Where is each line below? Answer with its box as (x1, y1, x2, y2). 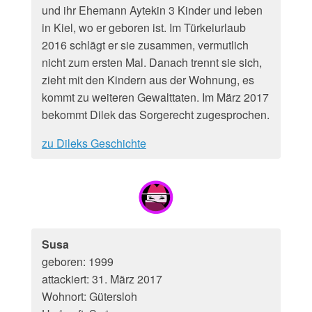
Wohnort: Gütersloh (42, 288, 137, 304)
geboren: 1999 (42, 253, 114, 270)
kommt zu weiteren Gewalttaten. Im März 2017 (42, 89, 269, 105)
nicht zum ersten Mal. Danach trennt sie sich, (42, 54, 262, 70)
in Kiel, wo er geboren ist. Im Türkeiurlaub (42, 19, 246, 36)
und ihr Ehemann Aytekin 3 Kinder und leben (42, 2, 263, 18)
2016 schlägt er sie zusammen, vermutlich (42, 37, 249, 53)
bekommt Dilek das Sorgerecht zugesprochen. (42, 107, 270, 123)
